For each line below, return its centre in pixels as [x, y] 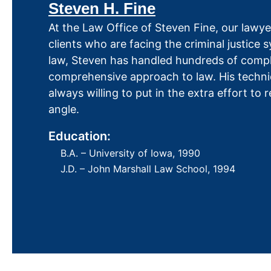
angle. [64, 109]
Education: [80, 136]
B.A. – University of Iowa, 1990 [130, 153]
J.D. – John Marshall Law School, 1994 [148, 168]
